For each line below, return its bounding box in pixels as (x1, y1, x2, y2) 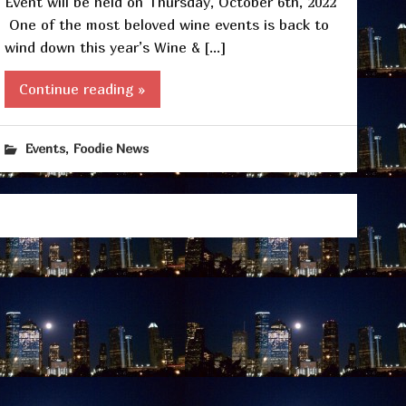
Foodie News (73, 140, 150, 157)
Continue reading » (18, 80, 146, 99)
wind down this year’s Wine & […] (4, 37, 226, 56)
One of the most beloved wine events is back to (4, 14, 329, 34)
